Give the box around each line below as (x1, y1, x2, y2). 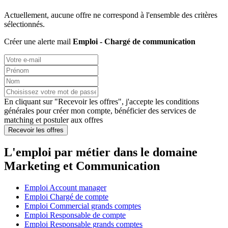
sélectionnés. (4, 20, 45, 29)
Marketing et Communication (4, 159, 160, 173)
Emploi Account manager (24, 183, 106, 192)
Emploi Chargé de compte (24, 192, 108, 201)
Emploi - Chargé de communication (73, 37, 195, 46)
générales (4, 106, 34, 116)
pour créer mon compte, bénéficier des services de (34, 106, 196, 116)
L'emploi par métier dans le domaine (4, 145, 197, 159)
